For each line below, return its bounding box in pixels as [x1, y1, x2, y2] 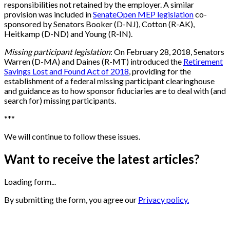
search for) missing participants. [4, 95, 116, 106]
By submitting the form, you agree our [4, 195, 138, 205]
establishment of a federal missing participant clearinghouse [4, 76, 215, 86]
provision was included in [4, 9, 93, 20]
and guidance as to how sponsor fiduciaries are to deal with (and [4, 86, 226, 96]
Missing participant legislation [4, 47, 110, 57]
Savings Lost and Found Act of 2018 [4, 66, 129, 76]
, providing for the [129, 66, 191, 76]
